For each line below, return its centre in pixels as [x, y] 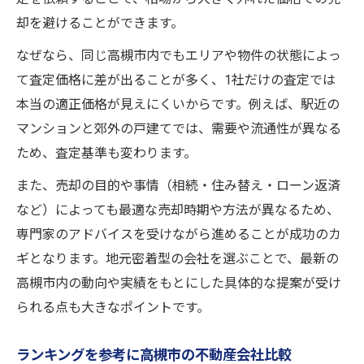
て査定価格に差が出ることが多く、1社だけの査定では [176, 80]
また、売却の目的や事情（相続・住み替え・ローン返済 [178, 185]
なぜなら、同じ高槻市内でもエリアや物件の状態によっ [179, 55]
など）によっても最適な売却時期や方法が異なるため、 [178, 210]
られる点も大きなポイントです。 [113, 307]
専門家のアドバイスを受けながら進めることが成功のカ [179, 234]
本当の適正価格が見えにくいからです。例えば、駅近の [178, 104]
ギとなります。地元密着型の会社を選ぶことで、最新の [178, 258]
